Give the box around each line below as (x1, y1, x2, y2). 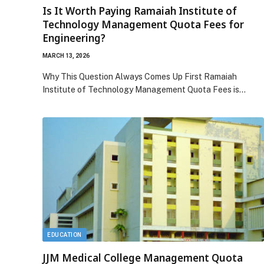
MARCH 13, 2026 (42, 52, 90, 59)
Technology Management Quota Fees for (42, 17, 244, 31)
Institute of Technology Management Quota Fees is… (42, 84, 246, 94)
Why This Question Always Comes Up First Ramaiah (42, 71, 237, 81)
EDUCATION (47, 232, 82, 238)
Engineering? (42, 31, 105, 45)
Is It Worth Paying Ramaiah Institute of (42, 4, 237, 18)
